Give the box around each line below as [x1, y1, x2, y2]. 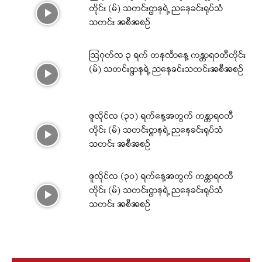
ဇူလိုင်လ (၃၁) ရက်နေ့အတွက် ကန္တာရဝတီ [89, 110, 234, 123]
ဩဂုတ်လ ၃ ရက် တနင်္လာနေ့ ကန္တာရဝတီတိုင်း [89, 50, 246, 63]
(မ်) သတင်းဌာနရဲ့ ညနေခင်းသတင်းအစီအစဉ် [89, 64, 244, 77]
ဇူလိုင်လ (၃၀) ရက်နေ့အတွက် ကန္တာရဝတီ [89, 171, 234, 184]
